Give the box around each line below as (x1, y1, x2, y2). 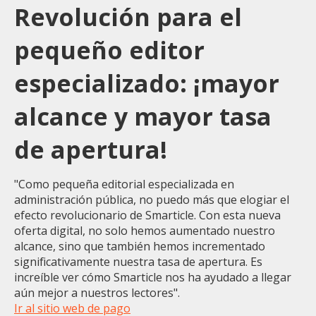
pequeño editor (14, 34, 205, 67)
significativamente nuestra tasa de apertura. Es (14, 254, 262, 270)
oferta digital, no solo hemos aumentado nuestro (14, 223, 275, 239)
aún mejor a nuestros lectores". (14, 285, 180, 301)
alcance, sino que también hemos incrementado (14, 238, 265, 255)
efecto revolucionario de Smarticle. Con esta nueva (14, 207, 281, 224)
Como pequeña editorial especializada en (18, 176, 234, 193)
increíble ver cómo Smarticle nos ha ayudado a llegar (14, 269, 291, 286)
